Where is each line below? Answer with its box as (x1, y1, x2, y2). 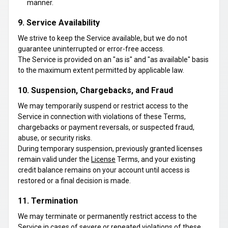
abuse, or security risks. (18, 134, 92, 142)
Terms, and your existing (117, 155, 195, 163)
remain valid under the (18, 155, 91, 163)
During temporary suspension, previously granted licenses (18, 145, 203, 153)
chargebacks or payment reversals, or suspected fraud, (18, 123, 194, 131)
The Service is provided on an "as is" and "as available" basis (18, 55, 209, 64)
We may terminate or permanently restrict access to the (18, 212, 197, 220)
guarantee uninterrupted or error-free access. (18, 45, 164, 53)
